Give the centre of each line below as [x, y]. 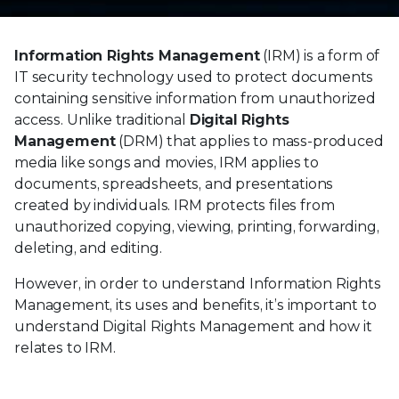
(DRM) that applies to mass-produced [249, 141]
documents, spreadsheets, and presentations [174, 183]
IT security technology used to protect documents [194, 77]
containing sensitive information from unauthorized [195, 98]
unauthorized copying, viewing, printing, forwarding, [197, 226]
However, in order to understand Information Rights [198, 283]
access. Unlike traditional [102, 119]
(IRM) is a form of [320, 55]
